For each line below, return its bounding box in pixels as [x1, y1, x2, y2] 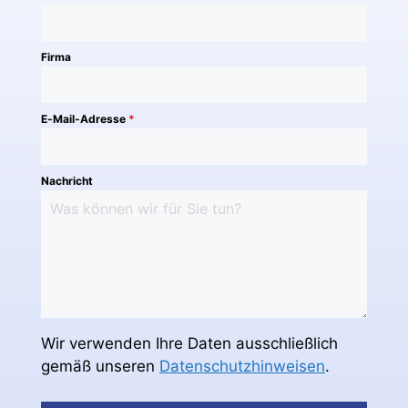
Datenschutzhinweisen [159, 357, 325, 376]
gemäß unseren [41, 357, 159, 376]
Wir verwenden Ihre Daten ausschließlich [41, 334, 338, 353]
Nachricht [41, 174, 93, 189]
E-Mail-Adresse [41, 112, 128, 127]
